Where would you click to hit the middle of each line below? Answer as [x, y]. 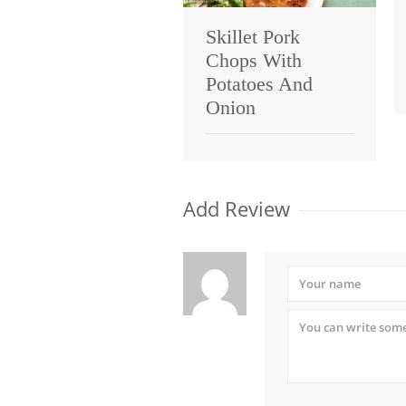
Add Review [237, 208]
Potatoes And [259, 83]
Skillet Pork [253, 36]
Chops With [254, 60]
